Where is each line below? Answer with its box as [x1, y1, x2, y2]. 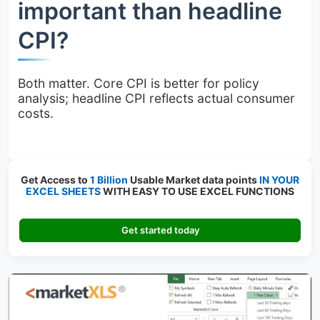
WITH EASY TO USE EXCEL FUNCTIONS [101, 184, 294, 197]
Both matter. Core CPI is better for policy [17, 75, 259, 91]
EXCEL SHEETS [26, 184, 101, 197]
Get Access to [21, 173, 90, 186]
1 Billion [90, 173, 128, 186]
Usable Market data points [128, 173, 257, 186]
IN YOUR [259, 173, 299, 186]
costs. [17, 105, 54, 121]
